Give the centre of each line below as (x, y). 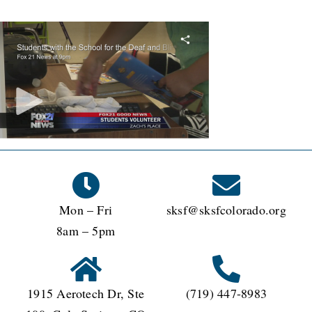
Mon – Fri (86, 209)
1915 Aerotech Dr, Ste (86, 293)
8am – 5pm (86, 230)
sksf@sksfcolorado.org (226, 209)
